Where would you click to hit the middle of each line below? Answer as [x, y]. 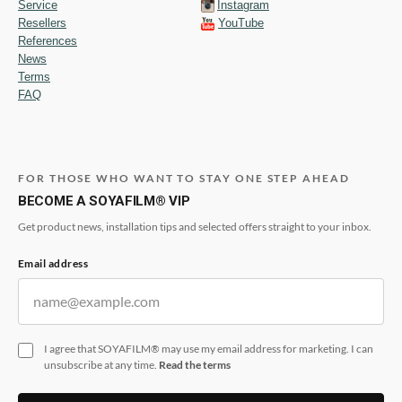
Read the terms [195, 365]
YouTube [241, 23]
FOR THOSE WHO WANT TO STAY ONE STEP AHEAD [184, 178]
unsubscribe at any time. [101, 365]
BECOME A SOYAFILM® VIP [104, 201]
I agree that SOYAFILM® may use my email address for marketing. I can [209, 349]
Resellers [42, 23]
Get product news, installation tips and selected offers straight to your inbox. [195, 227]
